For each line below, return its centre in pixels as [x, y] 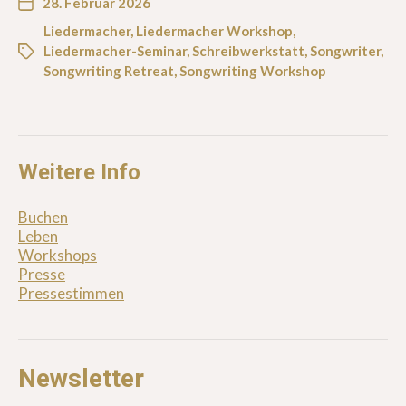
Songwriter [345, 50]
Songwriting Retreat [109, 70]
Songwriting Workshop [253, 70]
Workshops [58, 255]
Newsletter [81, 378]
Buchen [43, 217]
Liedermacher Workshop [214, 30]
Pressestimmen [71, 293]
